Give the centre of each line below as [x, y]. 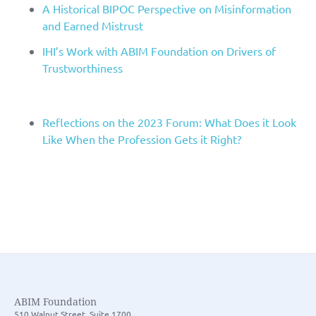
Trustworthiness [83, 67]
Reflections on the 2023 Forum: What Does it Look [169, 122]
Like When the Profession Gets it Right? [142, 139]
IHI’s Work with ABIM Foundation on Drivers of [159, 50]
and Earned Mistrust [93, 25]
